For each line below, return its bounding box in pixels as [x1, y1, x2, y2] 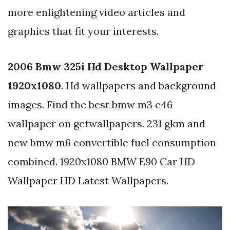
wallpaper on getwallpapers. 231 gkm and [8, 117, 205, 130]
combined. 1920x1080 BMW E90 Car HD [8, 155, 195, 168]
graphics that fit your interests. [8, 25, 159, 38]
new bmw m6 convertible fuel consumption [8, 136, 216, 149]
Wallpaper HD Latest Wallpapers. [8, 174, 168, 187]
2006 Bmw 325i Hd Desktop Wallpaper [8, 60, 204, 73]
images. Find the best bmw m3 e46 [8, 98, 172, 111]
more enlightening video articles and [8, 6, 185, 19]
